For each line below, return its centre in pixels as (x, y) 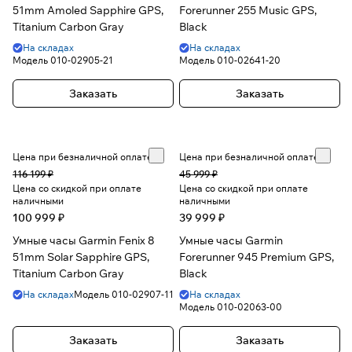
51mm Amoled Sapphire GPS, (88, 11)
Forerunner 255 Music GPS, (248, 11)
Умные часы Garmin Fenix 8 (84, 241)
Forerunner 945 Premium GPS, (257, 257)
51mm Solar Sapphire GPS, (81, 257)
